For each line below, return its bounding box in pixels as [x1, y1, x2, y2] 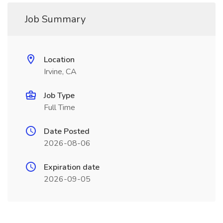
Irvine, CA [44, 66, 77, 77]
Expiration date [44, 162, 100, 173]
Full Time [44, 102, 75, 113]
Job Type [44, 90, 75, 101]
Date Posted [44, 126, 90, 137]
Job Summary [25, 12, 86, 26]
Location [44, 54, 75, 65]
